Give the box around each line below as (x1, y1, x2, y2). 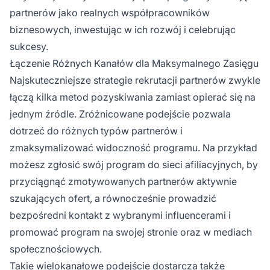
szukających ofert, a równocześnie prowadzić (10, 192, 216, 205)
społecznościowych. (10, 243, 102, 256)
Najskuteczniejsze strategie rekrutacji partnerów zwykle (10, 74, 260, 87)
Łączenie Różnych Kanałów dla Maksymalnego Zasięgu (10, 57, 259, 70)
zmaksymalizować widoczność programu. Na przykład (10, 142, 257, 154)
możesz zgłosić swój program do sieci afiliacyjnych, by (10, 159, 258, 171)
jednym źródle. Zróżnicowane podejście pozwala (10, 108, 231, 121)
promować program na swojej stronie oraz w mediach (10, 226, 252, 239)
